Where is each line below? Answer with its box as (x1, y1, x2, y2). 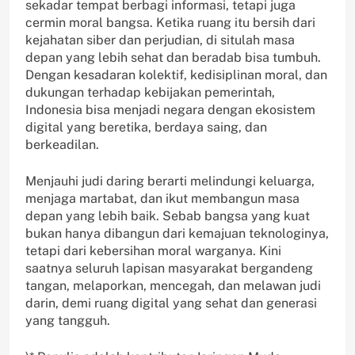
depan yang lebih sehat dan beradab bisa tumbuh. (25, 50, 321, 66)
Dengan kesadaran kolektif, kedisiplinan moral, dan (25, 67, 327, 83)
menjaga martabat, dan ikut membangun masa (25, 191, 300, 207)
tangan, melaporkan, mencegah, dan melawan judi (25, 278, 321, 294)
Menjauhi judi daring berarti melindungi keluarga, (25, 174, 315, 189)
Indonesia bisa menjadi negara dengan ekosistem (25, 102, 315, 118)
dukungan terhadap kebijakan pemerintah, (25, 85, 275, 101)
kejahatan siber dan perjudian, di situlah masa (25, 32, 295, 48)
